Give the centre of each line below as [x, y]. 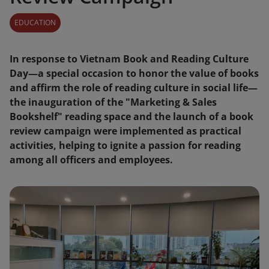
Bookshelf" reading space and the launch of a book [131, 116]
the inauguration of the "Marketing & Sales [113, 102]
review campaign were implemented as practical [125, 131]
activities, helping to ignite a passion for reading [125, 145]
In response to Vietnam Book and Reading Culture [129, 59]
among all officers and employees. [91, 160]
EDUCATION [35, 23]
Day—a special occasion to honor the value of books [134, 73]
